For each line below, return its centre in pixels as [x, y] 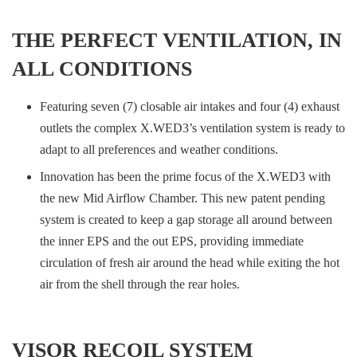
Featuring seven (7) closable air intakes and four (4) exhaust [190, 107]
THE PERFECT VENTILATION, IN [177, 41]
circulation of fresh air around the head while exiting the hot [190, 262]
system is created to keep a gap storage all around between [186, 219]
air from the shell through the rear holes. [140, 284]
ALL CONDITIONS [102, 69]
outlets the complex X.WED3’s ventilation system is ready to [192, 128]
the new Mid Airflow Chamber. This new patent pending [182, 198]
